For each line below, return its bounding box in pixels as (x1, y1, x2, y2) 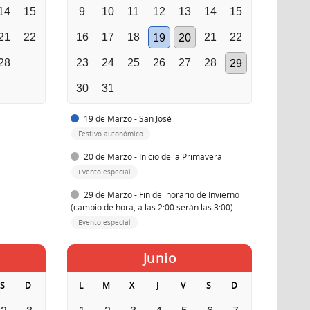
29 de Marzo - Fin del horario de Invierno (83, 188, 239, 201)
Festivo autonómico (78, 129, 144, 139)
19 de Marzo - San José (83, 112, 172, 125)
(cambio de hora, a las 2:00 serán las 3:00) (70, 201, 233, 213)
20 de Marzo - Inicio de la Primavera (83, 150, 222, 163)
